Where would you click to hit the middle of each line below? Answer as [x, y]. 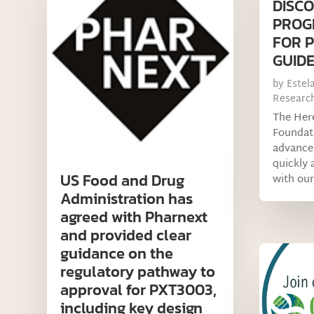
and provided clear [126, 235]
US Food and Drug [123, 180]
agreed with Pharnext [134, 217]
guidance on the [117, 253]
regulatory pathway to [138, 271]
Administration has [127, 198]
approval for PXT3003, [139, 289]
